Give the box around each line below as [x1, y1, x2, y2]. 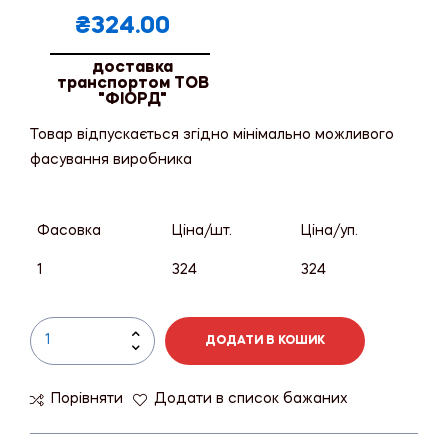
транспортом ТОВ [56, 75, 209, 92]
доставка [92, 59, 173, 76]
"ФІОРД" [98, 91, 167, 108]
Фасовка [37, 223, 101, 238]
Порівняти [51, 391, 123, 406]
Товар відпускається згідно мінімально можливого [30, 127, 394, 142]
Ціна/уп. [301, 223, 358, 238]
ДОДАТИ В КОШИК [205, 334, 325, 347]
